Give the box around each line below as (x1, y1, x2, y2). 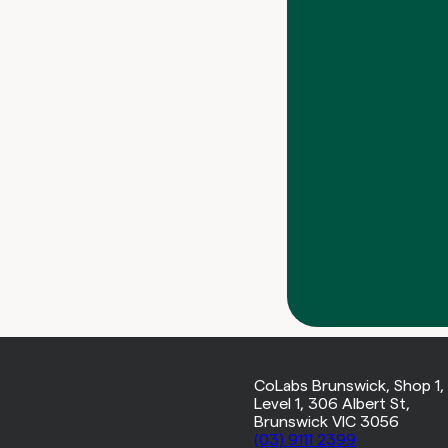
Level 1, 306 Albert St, (254, 395, 411, 413)
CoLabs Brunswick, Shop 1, (254, 377, 445, 395)
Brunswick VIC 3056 (254, 413, 400, 431)
